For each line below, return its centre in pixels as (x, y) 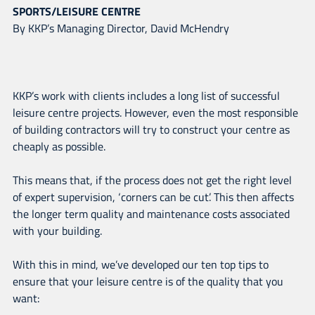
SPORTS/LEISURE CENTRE (76, 11)
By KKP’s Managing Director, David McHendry (121, 28)
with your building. (57, 230)
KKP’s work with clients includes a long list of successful (146, 95)
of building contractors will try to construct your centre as (151, 129)
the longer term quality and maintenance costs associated (151, 213)
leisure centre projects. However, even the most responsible (155, 112)
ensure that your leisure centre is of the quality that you (148, 281)
